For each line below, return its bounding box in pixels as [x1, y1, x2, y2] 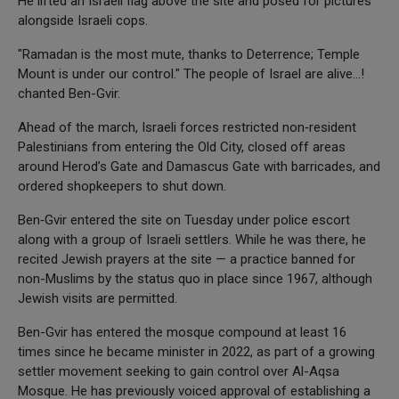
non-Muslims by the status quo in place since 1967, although [18, 270, 372, 287]
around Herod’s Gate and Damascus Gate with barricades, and [18, 158, 380, 175]
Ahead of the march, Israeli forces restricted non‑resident [18, 118, 356, 135]
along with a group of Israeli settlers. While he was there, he [18, 231, 366, 248]
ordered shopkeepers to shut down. [18, 177, 226, 194]
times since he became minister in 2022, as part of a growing [18, 343, 375, 360]
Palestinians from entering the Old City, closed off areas [18, 138, 346, 155]
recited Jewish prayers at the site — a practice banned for [18, 250, 355, 267]
